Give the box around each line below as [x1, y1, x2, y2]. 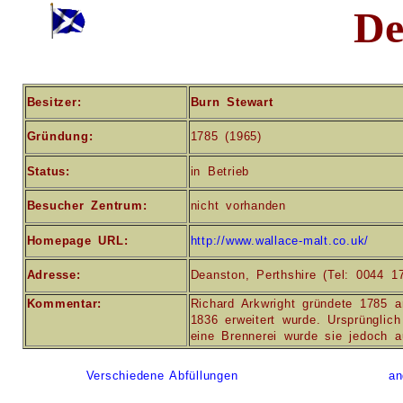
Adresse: [26, 268, 81, 282]
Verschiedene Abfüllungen [85, 369, 238, 382]
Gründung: [26, 130, 94, 143]
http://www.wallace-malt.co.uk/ [190, 234, 370, 247]
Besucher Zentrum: [26, 199, 148, 212]
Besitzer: [26, 95, 82, 109]
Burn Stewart [190, 95, 273, 109]
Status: [26, 165, 70, 178]
